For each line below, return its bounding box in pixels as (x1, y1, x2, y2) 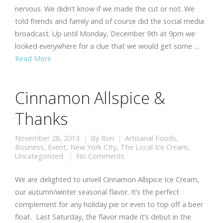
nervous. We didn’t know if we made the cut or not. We (15, 4, 195, 13)
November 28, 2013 (15, 133, 80, 143)
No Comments (76, 151, 124, 161)
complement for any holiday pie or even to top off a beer (15, 200, 203, 209)
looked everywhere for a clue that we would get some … (15, 41, 200, 51)
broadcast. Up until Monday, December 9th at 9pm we (15, 29, 195, 38)
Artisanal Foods (125, 133, 176, 143)
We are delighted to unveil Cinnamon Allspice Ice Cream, (15, 175, 199, 184)
